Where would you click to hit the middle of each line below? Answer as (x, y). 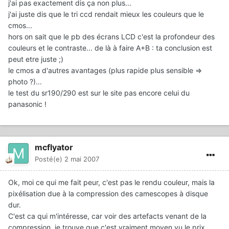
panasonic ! (27, 104)
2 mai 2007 (82, 159)
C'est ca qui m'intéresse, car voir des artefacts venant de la (107, 216)
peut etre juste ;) (36, 59)
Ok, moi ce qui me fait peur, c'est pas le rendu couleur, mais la (111, 182)
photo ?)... (25, 81)
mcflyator (54, 147)
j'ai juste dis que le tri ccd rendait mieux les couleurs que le (106, 14)
